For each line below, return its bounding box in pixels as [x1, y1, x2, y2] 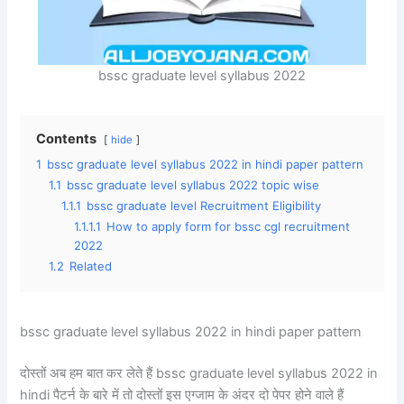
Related [69, 259, 113, 274]
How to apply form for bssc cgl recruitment [106, 219, 351, 234]
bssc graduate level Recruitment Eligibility [87, 198, 322, 214]
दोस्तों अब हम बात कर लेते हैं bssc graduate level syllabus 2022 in [20, 365, 379, 382]
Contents [36, 131, 97, 148]
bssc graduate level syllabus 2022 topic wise [67, 178, 320, 193]
